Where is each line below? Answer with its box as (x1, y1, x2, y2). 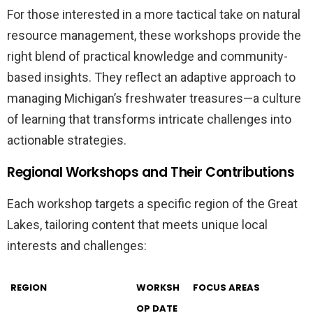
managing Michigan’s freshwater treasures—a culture (7, 90, 301, 105)
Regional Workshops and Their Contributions (7, 162, 295, 182)
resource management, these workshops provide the (7, 27, 301, 43)
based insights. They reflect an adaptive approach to (7, 69, 296, 85)
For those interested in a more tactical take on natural (7, 6, 300, 22)
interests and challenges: (7, 238, 147, 253)
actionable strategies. (7, 132, 126, 147)
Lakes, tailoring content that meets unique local (7, 217, 268, 232)
